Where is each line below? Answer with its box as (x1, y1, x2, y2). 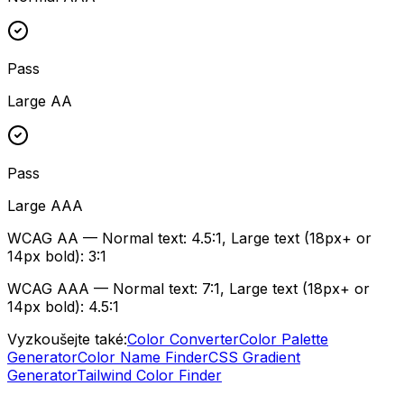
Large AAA (7, 196, 83, 215)
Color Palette (239, 329, 328, 348)
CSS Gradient (208, 347, 300, 366)
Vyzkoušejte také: (7, 329, 127, 348)
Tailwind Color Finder (77, 365, 222, 384)
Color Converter (127, 329, 239, 348)
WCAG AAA (7, 279, 89, 298)
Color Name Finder (78, 347, 208, 366)
